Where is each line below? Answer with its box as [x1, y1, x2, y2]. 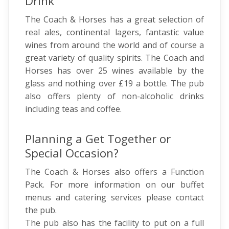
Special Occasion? [25, 145, 119, 161]
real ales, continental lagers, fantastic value [25, 27, 204, 38]
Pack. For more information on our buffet [25, 179, 204, 190]
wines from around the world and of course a [25, 39, 204, 51]
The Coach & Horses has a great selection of [25, 14, 204, 25]
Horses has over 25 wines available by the [25, 65, 204, 76]
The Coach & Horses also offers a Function [25, 166, 204, 177]
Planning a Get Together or [25, 131, 171, 147]
